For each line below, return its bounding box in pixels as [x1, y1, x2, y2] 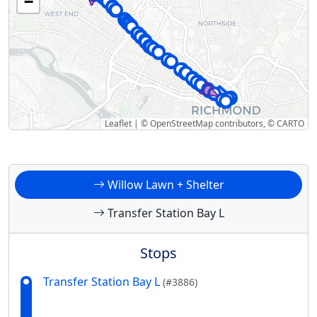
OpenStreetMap [150, 117, 213, 130]
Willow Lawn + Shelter [104, 177, 224, 193]
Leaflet [105, 117, 132, 130]
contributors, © [213, 117, 277, 130]
